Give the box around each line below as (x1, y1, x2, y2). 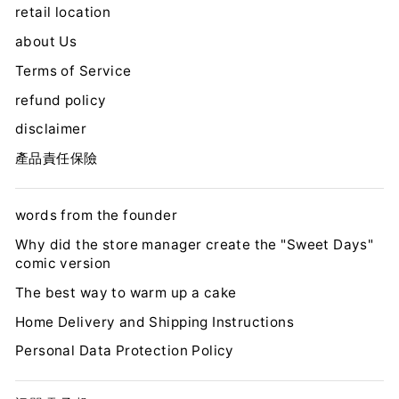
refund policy (15, 91, 107, 109)
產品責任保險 (15, 150, 98, 167)
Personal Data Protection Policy (15, 342, 234, 360)
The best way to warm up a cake (15, 283, 237, 301)
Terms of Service (15, 61, 132, 79)
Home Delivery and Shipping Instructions (15, 313, 295, 330)
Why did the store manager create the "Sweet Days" (15, 235, 374, 253)
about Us (15, 33, 77, 51)
